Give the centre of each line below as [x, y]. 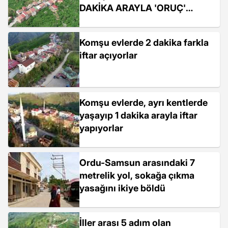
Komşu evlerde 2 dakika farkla [144, 42]
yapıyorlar [101, 128]
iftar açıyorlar [108, 55]
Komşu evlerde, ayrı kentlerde [144, 103]
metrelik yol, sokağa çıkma [137, 175]
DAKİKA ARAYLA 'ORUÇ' [133, 8]
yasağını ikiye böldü [122, 188]
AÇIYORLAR [106, 21]
